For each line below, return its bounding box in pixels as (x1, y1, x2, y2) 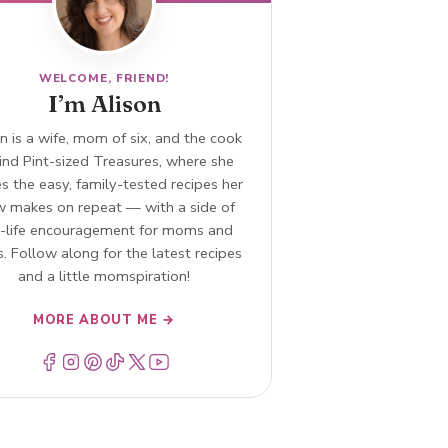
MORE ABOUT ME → (33, 311, 175, 330)
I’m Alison (47, 89, 161, 119)
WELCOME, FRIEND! (38, 69, 170, 86)
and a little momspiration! (18, 265, 190, 286)
